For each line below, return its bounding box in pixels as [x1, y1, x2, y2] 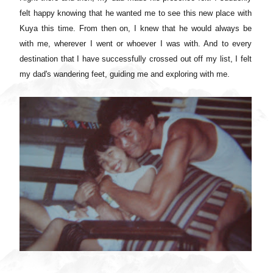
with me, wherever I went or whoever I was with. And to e [19, 38, 236, 48]
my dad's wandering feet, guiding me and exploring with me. [19, 69, 232, 79]
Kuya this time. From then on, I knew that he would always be [19, 23, 252, 33]
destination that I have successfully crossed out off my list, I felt [19, 54, 252, 63]
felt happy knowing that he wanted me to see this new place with [19, 8, 252, 18]
